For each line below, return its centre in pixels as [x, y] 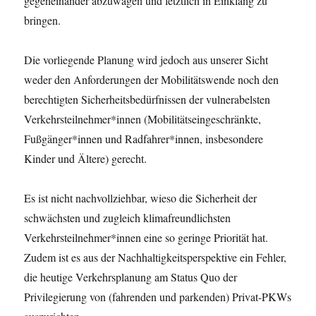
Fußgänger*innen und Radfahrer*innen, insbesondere [144, 138]
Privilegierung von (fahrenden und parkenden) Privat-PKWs [158, 296]
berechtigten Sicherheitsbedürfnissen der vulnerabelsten [147, 99]
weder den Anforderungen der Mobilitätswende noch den [152, 79]
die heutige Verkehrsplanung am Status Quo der [131, 276]
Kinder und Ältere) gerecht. [86, 158]
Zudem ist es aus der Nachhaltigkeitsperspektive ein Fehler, [156, 257]
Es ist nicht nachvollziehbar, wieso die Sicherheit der [141, 197]
